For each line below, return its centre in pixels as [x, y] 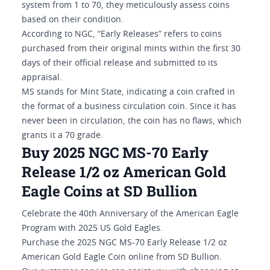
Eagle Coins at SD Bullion [109, 191]
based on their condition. [73, 20]
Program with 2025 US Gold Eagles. [92, 228]
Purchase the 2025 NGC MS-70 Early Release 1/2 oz [124, 243]
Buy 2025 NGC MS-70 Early [115, 152]
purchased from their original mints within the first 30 [131, 49]
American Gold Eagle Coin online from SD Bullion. [122, 257]
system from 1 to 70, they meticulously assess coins [126, 5]
